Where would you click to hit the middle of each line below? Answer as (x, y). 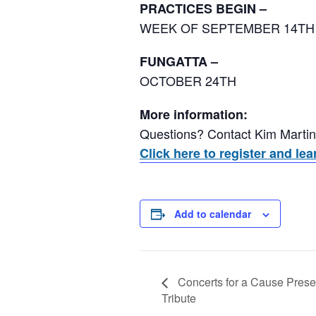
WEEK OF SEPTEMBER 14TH (227, 27)
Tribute (178, 298)
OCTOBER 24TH (188, 80)
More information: (194, 114)
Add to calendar (213, 213)
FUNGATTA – (179, 61)
